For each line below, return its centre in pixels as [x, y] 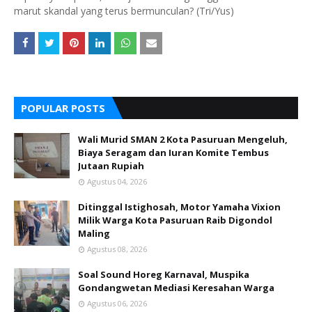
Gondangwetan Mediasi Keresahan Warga [176, 287]
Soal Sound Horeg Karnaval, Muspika [164, 274]
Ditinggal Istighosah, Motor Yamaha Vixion [179, 206]
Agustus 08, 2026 [117, 249]
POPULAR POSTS [63, 108]
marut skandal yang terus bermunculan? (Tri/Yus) [124, 10]
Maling [94, 233]
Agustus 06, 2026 [117, 303]
